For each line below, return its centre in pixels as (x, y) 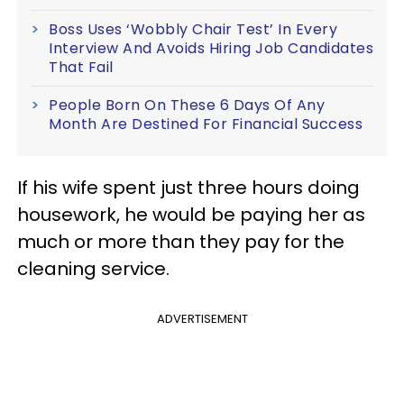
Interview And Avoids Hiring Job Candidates (211, 49)
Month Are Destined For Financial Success (206, 124)
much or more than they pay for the (181, 242)
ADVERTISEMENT (202, 319)
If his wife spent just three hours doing (188, 188)
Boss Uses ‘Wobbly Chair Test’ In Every (193, 30)
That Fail (81, 68)
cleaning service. (93, 269)
